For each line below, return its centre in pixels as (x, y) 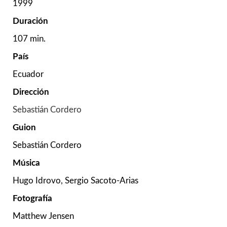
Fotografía (32, 199)
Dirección (31, 92)
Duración (30, 21)
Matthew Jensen (43, 216)
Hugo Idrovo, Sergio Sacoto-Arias (75, 181)
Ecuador (28, 74)
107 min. (29, 39)
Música (26, 163)
